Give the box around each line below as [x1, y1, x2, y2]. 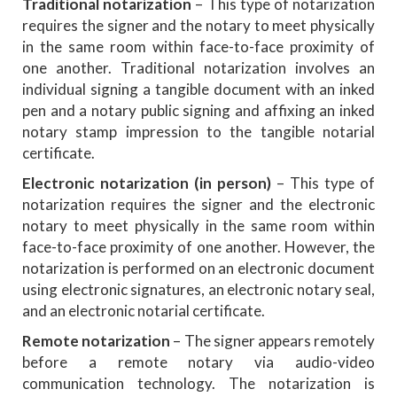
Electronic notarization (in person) [22, 173, 276, 192]
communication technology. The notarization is [22, 373, 375, 393]
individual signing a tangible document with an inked [22, 79, 375, 98]
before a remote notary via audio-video [22, 352, 375, 371]
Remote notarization [22, 331, 171, 350]
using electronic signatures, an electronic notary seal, [22, 279, 375, 299]
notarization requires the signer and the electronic [22, 194, 375, 214]
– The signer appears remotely [170, 331, 376, 350]
